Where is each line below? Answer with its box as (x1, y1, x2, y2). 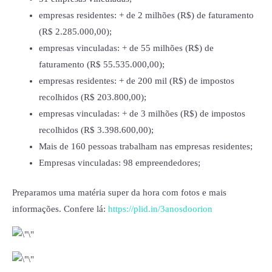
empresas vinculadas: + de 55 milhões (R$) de (38, 43, 214, 53)
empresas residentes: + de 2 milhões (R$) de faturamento (38, 10, 254, 21)
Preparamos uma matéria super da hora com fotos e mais (12, 188, 226, 198)
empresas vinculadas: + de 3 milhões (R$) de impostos (38, 109, 245, 119)
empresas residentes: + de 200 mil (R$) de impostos (38, 76, 234, 86)
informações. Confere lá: (12, 204, 108, 214)
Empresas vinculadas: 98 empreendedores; (38, 158, 200, 168)
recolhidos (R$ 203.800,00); (38, 92, 146, 103)
